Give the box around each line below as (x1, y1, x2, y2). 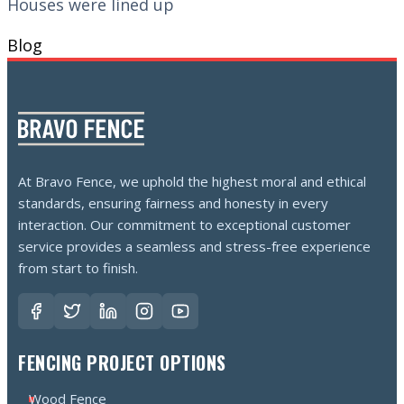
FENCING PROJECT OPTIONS (18, 349, 226, 377)
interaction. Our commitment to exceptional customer (18, 216, 351, 234)
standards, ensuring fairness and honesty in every (18, 194, 328, 213)
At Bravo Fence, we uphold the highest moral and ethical (18, 172, 366, 191)
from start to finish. (18, 259, 138, 278)
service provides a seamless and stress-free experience (18, 237, 371, 256)
